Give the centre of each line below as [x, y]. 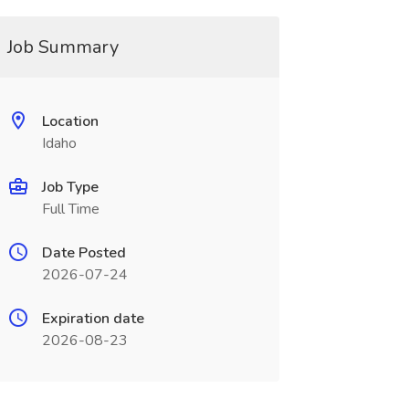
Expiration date [93, 319]
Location [70, 121]
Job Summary [63, 47]
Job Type [70, 187]
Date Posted [84, 253]
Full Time [70, 209]
